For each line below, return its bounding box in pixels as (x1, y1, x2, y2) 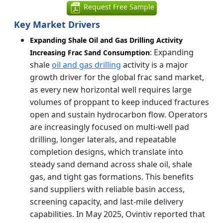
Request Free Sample (81, 2, 154, 12)
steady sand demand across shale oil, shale (30, 159, 192, 170)
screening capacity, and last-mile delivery (30, 196, 183, 208)
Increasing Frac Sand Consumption (30, 48, 150, 58)
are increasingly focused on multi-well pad (30, 121, 189, 133)
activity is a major (121, 59, 188, 71)
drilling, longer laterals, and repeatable (30, 134, 176, 145)
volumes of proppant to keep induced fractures (30, 97, 209, 108)
